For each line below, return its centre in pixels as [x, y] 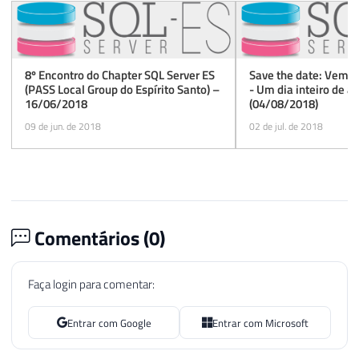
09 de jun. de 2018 [63, 126]
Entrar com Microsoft [260, 323]
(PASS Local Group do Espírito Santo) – [122, 90]
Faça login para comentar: [91, 284]
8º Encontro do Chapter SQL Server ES [120, 75]
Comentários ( [90, 238]
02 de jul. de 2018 [286, 126]
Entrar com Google [109, 323]
